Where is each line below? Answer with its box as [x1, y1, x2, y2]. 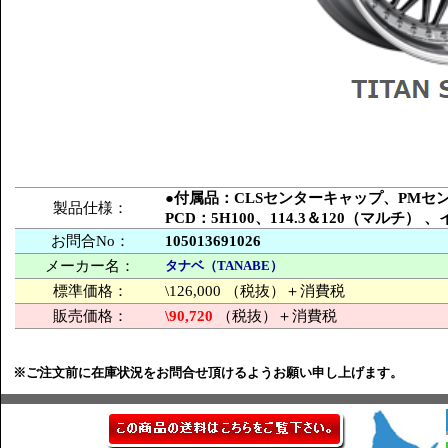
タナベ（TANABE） [165, 258, 283, 273]
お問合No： [50, 233, 130, 249]
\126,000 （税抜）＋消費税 [165, 283, 345, 299]
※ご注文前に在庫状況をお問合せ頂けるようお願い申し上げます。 [13, 365, 403, 380]
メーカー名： [45, 258, 135, 274]
